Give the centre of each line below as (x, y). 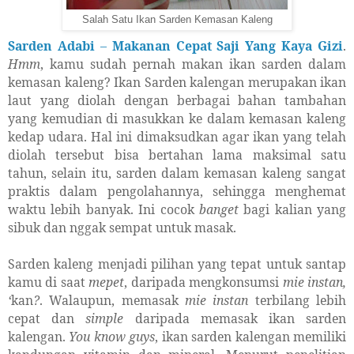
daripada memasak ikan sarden (235, 318)
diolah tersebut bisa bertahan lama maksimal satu (177, 154)
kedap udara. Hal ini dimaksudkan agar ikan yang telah (177, 136)
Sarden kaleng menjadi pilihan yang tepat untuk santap (177, 264)
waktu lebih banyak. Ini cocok (104, 209)
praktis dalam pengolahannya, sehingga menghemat (177, 191)
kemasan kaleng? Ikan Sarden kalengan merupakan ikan (177, 82)
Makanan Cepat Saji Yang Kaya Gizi (227, 45)
